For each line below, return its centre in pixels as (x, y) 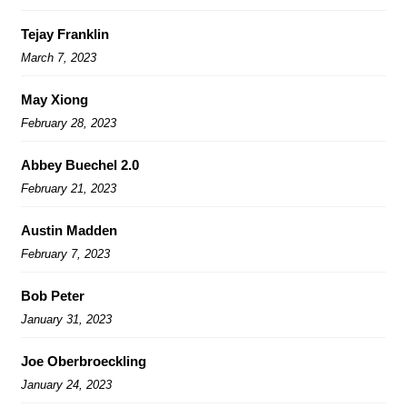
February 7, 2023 (65, 253)
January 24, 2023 (66, 384)
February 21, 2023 (69, 188)
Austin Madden (69, 230)
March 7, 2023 (59, 57)
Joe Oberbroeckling (84, 361)
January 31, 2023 (66, 319)
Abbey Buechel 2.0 (80, 164)
